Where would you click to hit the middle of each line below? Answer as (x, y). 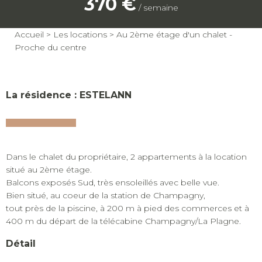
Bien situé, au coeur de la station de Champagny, (106, 195)
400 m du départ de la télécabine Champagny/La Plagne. (123, 221)
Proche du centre (51, 47)
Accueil (29, 35)
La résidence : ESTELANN (69, 95)
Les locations (80, 35)
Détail (21, 243)
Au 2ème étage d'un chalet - (174, 35)
